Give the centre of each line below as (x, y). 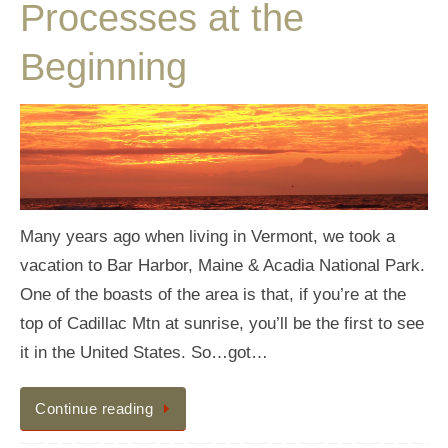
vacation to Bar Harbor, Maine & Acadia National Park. (222, 266)
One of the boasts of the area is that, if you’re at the (213, 295)
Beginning (103, 67)
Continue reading (94, 409)
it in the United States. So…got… (144, 353)
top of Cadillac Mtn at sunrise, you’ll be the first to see (222, 324)
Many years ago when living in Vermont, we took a (207, 237)
